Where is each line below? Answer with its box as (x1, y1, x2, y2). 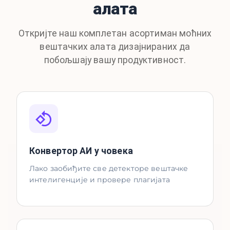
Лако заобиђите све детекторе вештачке (29, 164, 188, 173)
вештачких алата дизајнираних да (40, 42, 190, 52)
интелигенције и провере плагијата (29, 175, 170, 184)
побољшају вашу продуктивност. (44, 55, 186, 65)
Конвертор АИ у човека (29, 146, 133, 156)
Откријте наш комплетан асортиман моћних (18, 28, 212, 39)
